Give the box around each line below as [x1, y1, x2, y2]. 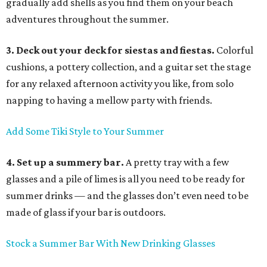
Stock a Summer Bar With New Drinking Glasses [6, 237, 215, 250]
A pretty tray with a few [126, 156, 229, 169]
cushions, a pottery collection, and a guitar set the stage [6, 61, 251, 73]
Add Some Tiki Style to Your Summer [6, 125, 164, 138]
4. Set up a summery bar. [6, 156, 126, 169]
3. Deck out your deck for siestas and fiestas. [6, 44, 216, 57]
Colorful [216, 44, 253, 57]
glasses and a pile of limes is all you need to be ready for [6, 173, 245, 185]
